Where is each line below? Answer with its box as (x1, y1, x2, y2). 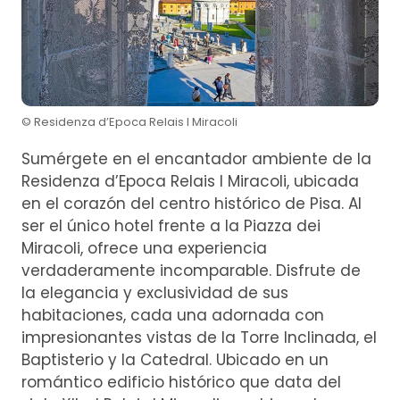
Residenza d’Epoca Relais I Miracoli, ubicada (21, 170, 359, 192)
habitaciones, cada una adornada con (21, 304, 324, 326)
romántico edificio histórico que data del (21, 371, 341, 393)
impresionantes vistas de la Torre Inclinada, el (21, 326, 377, 348)
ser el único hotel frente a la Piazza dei (21, 214, 321, 237)
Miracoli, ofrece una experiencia (21, 237, 267, 259)
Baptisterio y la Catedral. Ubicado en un (21, 348, 329, 371)
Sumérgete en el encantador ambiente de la (21, 147, 371, 170)
